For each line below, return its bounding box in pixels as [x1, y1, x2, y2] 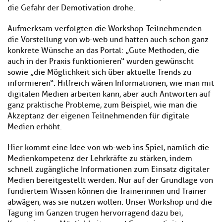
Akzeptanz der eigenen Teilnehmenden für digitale [7, 111, 189, 121]
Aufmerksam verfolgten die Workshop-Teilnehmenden [7, 24, 202, 34]
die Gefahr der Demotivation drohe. [7, 3, 135, 13]
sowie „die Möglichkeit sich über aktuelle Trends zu [7, 67, 191, 78]
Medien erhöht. [7, 122, 62, 132]
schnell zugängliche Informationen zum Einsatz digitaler [7, 165, 210, 175]
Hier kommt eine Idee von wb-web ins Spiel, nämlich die [7, 143, 209, 153]
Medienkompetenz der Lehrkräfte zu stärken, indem [7, 154, 192, 164]
